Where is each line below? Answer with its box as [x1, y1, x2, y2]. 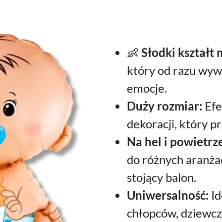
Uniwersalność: [127, 188, 209, 202]
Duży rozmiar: [127, 99, 202, 113]
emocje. [127, 81, 167, 95]
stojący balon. [127, 170, 196, 184]
